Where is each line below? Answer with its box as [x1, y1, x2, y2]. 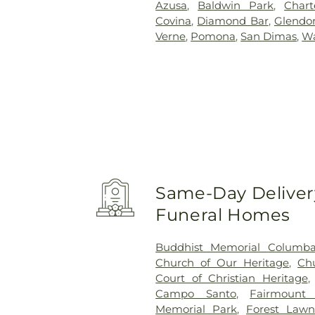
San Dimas [240, 29, 297, 43]
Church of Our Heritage [155, 255, 290, 269]
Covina [155, 13, 192, 27]
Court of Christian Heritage [155, 271, 308, 285]
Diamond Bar [197, 13, 269, 27]
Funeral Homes [155, 204, 290, 225]
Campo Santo [155, 286, 236, 300]
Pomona [191, 29, 236, 43]
